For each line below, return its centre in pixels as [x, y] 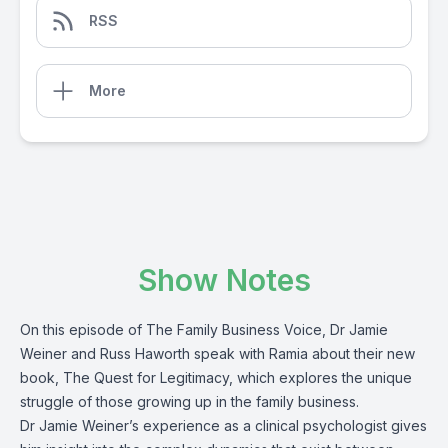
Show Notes [224, 280]
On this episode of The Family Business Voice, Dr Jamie [204, 329]
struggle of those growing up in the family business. [189, 401]
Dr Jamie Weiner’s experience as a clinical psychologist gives [223, 425]
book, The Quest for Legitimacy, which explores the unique [216, 377]
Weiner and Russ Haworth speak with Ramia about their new [217, 353]
